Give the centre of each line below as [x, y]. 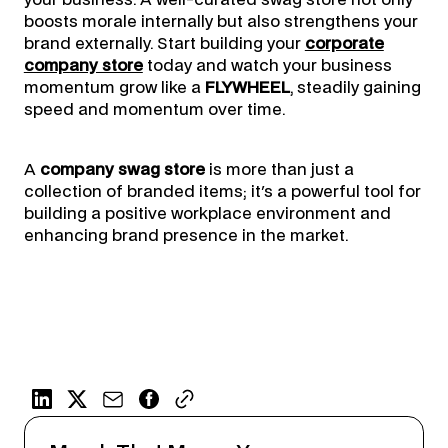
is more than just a [279, 170]
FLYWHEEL [247, 88]
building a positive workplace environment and [207, 214]
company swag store [122, 170]
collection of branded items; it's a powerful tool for [222, 192]
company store [83, 66]
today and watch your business [267, 66]
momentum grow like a [114, 88]
